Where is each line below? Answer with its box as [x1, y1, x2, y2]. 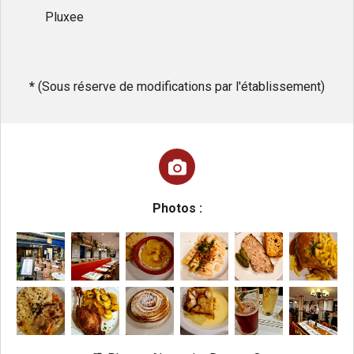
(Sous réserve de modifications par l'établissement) [35, 79, 325, 95]
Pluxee [17, 9, 87, 25]
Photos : [152, 201, 202, 217]
